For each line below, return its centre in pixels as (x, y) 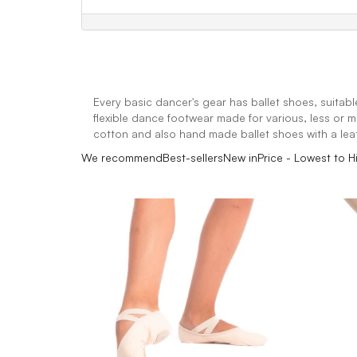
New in (240, 157)
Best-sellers (193, 157)
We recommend (122, 157)
